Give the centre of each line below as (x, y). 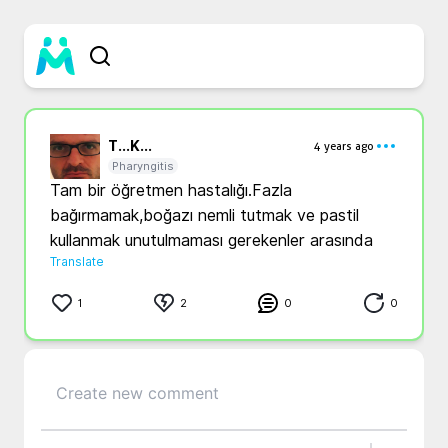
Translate (77, 261)
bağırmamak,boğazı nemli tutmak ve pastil (204, 215)
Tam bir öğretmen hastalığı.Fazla (171, 190)
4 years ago (344, 146)
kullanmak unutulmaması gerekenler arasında (211, 240)
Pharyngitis (143, 166)
